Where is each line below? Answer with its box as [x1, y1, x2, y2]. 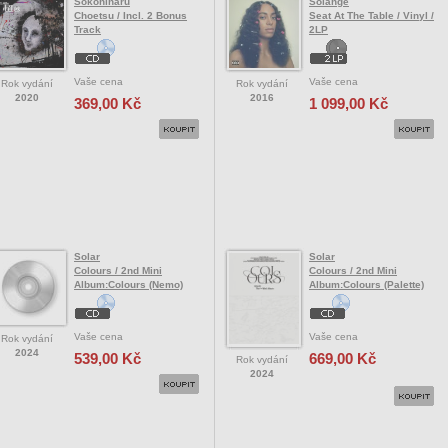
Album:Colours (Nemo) [74, 278, 183, 290]
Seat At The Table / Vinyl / [309, 9, 434, 21]
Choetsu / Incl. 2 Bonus [74, 9, 187, 21]
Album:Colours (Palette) [309, 278, 424, 290]
